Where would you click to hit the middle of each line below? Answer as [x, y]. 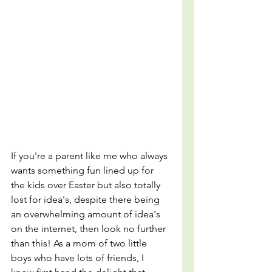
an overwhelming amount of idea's [87, 214]
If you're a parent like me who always [90, 156]
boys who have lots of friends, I [79, 258]
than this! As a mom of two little [80, 243]
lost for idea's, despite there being [87, 199]
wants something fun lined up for [83, 170]
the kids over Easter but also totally [87, 185]
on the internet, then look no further [90, 229]
